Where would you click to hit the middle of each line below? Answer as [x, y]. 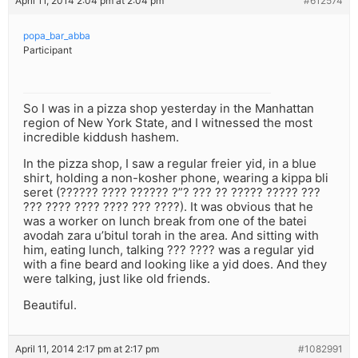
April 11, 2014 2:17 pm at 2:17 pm [87, 349]
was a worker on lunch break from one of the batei [165, 221]
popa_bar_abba [57, 36]
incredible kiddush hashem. [101, 137]
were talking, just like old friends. [117, 279]
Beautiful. [50, 305]
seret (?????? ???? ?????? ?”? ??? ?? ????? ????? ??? [172, 193]
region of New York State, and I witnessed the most [168, 123]
